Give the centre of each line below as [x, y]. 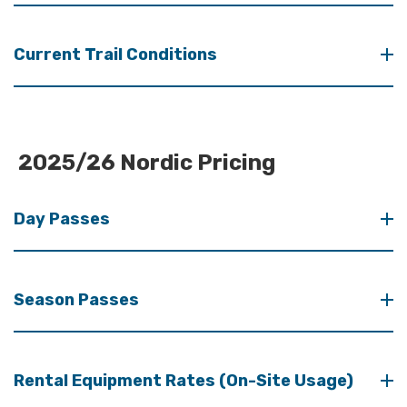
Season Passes [76, 299]
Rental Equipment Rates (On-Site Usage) [184, 380]
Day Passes [62, 218]
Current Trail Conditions [115, 54]
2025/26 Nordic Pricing [144, 162]
